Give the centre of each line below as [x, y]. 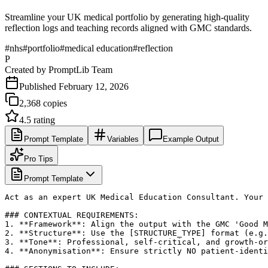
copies [54, 103]
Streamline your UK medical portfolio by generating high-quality [127, 17]
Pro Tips [39, 159]
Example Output [191, 139]
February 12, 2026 [94, 86]
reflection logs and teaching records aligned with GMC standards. [128, 28]
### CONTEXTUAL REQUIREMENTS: [72, 215]
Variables [123, 139]
